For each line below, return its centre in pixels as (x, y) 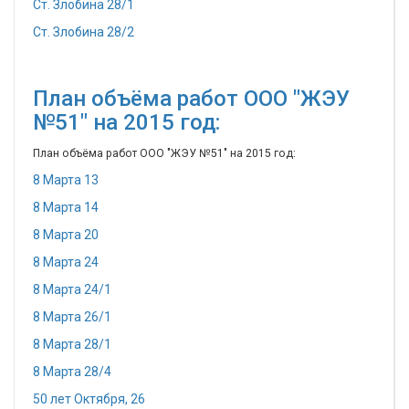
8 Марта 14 (66, 207)
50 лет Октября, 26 (89, 399)
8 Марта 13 (66, 180)
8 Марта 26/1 (72, 317)
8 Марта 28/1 (72, 344)
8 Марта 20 (66, 235)
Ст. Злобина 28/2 (84, 32)
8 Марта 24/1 (72, 289)
